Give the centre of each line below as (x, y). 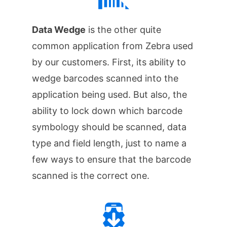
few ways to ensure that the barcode (111, 160)
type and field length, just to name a (109, 143)
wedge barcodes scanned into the (105, 79)
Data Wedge (59, 30)
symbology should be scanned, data (109, 127)
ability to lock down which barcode (107, 111)
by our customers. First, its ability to (109, 62)
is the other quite (123, 30)
